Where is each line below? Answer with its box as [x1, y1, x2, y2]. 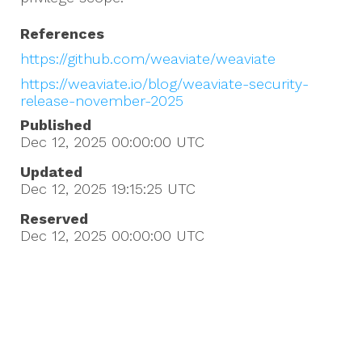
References [20, 25, 104, 43]
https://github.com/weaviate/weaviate [20, 49, 276, 67]
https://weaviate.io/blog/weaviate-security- [20, 74, 309, 92]
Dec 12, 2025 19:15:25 [20, 180, 162, 198]
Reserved [20, 210, 88, 228]
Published [20, 116, 91, 134]
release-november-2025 [20, 91, 183, 109]
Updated [20, 163, 82, 181]
